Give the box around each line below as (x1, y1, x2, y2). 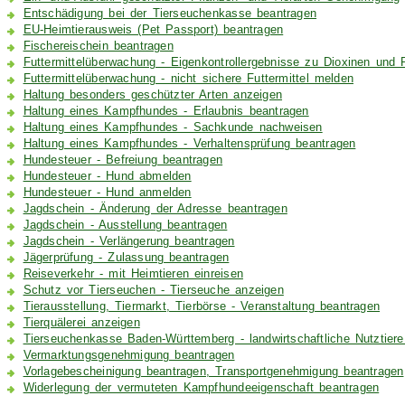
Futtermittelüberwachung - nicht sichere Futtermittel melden (23, 72, 353, 86)
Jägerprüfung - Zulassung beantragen (23, 251, 230, 265)
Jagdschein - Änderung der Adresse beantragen (23, 202, 287, 216)
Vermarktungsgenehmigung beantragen (23, 349, 235, 363)
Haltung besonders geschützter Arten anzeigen (23, 89, 283, 102)
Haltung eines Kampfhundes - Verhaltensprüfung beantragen (23, 137, 356, 151)
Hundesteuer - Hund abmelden (23, 170, 192, 184)
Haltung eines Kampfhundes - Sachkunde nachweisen (23, 121, 323, 135)
